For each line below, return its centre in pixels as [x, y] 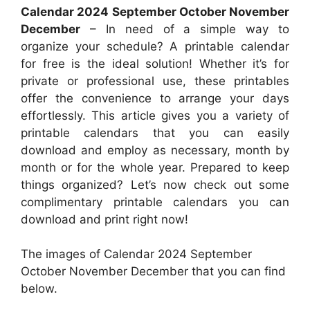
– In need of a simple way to [185, 29]
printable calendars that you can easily [155, 133]
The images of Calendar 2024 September [136, 254]
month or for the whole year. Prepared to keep [155, 167]
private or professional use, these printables [155, 81]
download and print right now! [104, 219]
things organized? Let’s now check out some [155, 184]
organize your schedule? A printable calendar [155, 46]
